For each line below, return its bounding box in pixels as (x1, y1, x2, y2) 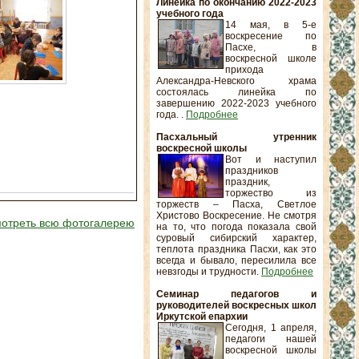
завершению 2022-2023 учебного (156, 98, 317, 109)
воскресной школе (225, 53, 317, 64)
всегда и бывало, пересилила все (156, 255, 317, 266)
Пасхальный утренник (156, 131, 317, 143)
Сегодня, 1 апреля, (225, 322, 317, 333)
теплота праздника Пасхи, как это (156, 244, 317, 255)
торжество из (225, 188, 317, 199)
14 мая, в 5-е (225, 19, 317, 30)
